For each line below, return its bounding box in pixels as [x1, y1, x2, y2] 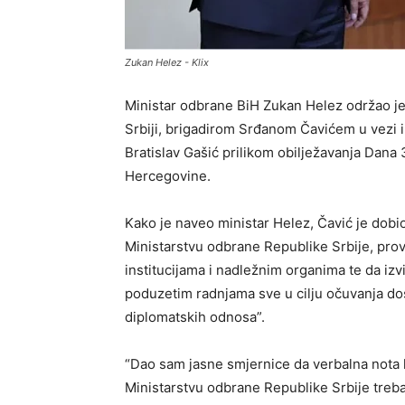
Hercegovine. [125, 167, 211, 185]
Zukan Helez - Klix [125, 56, 209, 70]
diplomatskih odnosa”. [125, 308, 265, 326]
